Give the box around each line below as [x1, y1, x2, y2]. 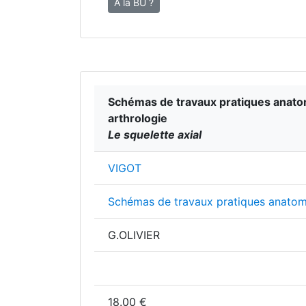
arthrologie [108, 111, 167, 125]
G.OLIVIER [108, 228, 160, 242]
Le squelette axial [108, 128, 201, 141]
